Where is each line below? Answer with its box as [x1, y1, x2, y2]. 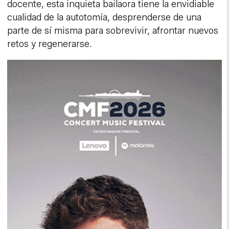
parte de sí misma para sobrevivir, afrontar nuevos [7, 25, 219, 37]
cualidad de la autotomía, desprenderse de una [7, 12, 202, 24]
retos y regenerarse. [7, 38, 93, 50]
